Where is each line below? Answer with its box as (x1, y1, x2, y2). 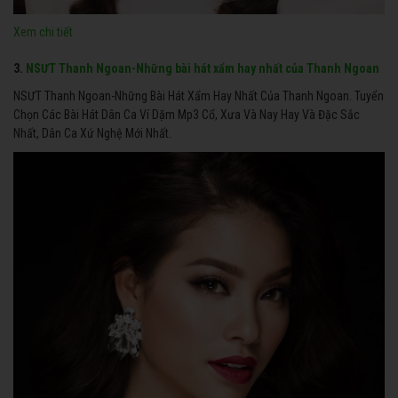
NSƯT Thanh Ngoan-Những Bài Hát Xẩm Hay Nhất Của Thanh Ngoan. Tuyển (13, 89, 384, 104)
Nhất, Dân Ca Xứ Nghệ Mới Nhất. (13, 126, 171, 141)
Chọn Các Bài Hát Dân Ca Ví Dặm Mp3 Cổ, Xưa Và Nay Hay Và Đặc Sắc (13, 107, 360, 123)
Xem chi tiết (13, 25, 73, 40)
